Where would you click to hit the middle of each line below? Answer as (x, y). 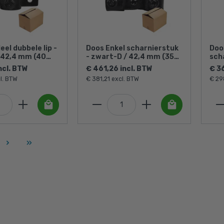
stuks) (97, 65)
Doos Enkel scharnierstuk (132, 48)
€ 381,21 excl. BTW (112, 79)
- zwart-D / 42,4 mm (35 (130, 56)
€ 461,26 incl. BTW (119, 68)
